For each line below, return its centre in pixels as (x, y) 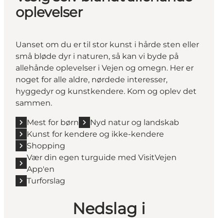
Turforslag (46, 181)
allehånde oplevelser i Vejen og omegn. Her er (105, 68)
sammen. (35, 103)
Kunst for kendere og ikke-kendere (95, 134)
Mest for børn (53, 122)
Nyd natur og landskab (135, 122)
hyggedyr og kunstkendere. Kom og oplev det (106, 91)
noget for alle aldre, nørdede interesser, (91, 79)
